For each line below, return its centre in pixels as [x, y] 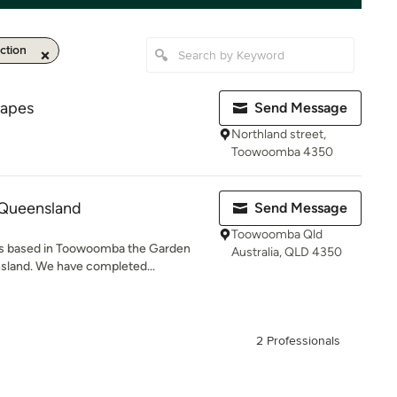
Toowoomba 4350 [282, 152]
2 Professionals [298, 341]
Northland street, [279, 134]
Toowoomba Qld [277, 234]
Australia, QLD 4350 [287, 252]
